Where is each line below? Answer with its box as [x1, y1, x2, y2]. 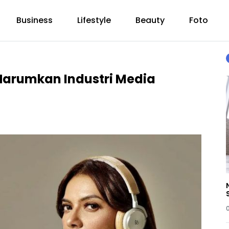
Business [16, 14, 53, 26]
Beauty [135, 14, 165, 26]
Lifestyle [77, 14, 111, 26]
